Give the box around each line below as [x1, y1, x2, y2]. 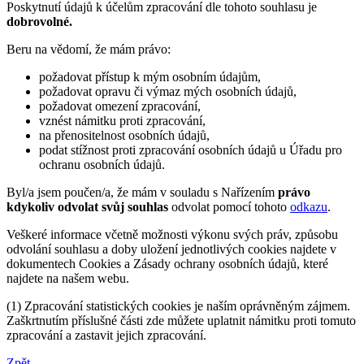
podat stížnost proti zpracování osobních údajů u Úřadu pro [39, 143, 342, 158]
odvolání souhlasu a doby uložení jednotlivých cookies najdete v [6, 242, 336, 257]
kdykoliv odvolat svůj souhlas [6, 200, 168, 214]
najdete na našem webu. [6, 271, 129, 286]
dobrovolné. [6, 15, 72, 29]
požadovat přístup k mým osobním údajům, [39, 70, 261, 84]
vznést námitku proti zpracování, [39, 114, 206, 128]
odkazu [290, 200, 327, 214]
